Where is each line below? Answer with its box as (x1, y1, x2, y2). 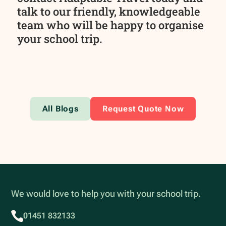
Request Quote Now (102, 103, 184, 114)
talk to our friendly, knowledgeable (17, 4, 201, 19)
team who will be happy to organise (17, 17, 204, 32)
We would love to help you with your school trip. (11, 189, 201, 199)
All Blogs (42, 103, 79, 114)
